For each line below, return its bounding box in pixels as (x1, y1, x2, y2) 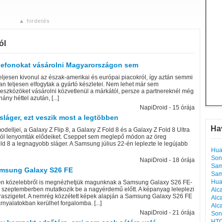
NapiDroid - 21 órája (140, 209, 195, 216)
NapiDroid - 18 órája (140, 157, 195, 164)
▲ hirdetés (18, 18, 50, 24)
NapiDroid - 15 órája (140, 104, 195, 111)
